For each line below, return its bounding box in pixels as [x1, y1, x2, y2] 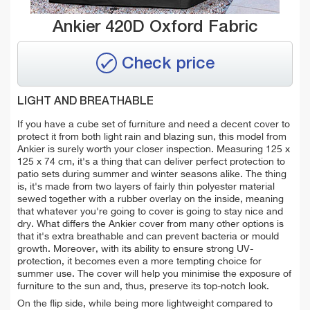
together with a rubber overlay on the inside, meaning [46, 194, 284, 204]
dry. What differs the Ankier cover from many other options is [17, 219, 284, 229]
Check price [121, 55, 215, 72]
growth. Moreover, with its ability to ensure [17, 244, 203, 254]
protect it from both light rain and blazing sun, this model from [17, 131, 286, 142]
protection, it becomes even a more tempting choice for [17, 256, 262, 266]
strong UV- [203, 244, 253, 254]
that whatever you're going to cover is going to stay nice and [17, 206, 283, 217]
